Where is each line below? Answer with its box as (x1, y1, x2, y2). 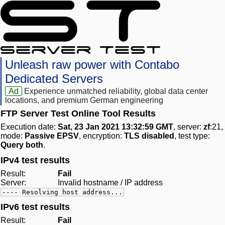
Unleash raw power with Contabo (5, 58, 179, 72)
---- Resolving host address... (2, 188, 123, 196)
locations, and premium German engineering (5, 96, 163, 105)
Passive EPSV (25, 132, 79, 141)
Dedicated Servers (5, 72, 103, 86)
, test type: (174, 132, 210, 141)
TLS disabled (124, 132, 174, 141)
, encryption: (79, 132, 124, 141)
